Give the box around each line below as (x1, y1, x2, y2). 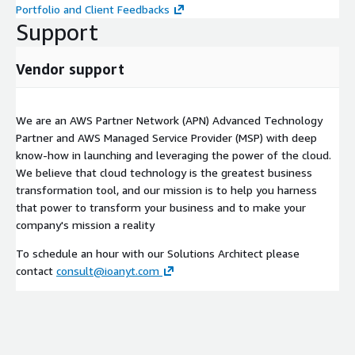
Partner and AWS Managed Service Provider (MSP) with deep (16, 130, 317, 144)
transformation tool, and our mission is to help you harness (16, 182, 317, 197)
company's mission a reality (16, 217, 155, 231)
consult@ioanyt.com (56, 263, 159, 277)
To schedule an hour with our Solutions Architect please (16, 246, 300, 260)
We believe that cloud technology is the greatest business (16, 165, 312, 179)
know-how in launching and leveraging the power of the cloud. (16, 147, 331, 162)
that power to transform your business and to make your (16, 200, 306, 214)
